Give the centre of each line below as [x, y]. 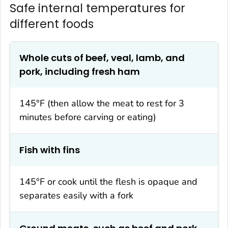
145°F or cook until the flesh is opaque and [108, 181]
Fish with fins [50, 150]
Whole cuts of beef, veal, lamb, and [102, 58]
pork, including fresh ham [80, 71]
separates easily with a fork [76, 195]
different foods [52, 24]
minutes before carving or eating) [88, 117]
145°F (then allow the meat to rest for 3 [102, 103]
